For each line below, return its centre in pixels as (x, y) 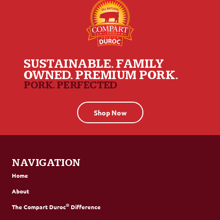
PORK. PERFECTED (70, 85)
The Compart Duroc (39, 207)
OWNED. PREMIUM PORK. (101, 76)
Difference (85, 207)
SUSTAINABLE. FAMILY (94, 64)
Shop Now (110, 113)
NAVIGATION (46, 163)
